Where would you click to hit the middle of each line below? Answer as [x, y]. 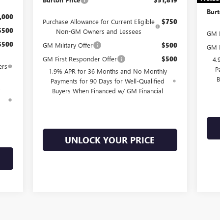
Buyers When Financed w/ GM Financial [108, 90]
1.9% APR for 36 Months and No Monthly [108, 71]
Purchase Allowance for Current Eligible [99, 21]
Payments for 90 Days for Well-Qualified [108, 81]
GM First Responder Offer [80, 58]
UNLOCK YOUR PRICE [110, 140]
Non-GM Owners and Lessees [99, 31]
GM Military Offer [68, 45]
